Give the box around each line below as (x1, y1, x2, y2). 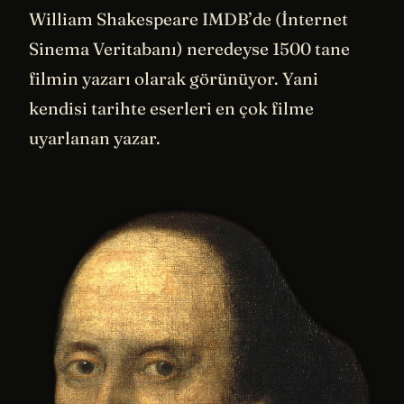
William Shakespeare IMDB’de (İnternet (29, 7, 348, 30)
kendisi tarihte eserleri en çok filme (29, 96, 314, 119)
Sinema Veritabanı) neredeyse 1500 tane (29, 37, 350, 60)
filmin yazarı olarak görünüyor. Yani (29, 67, 318, 89)
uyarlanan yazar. (29, 126, 161, 149)
